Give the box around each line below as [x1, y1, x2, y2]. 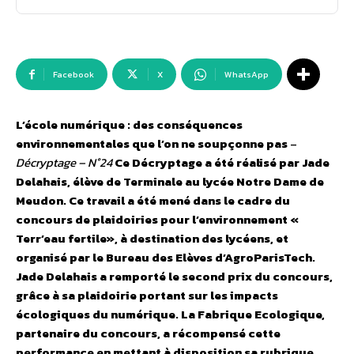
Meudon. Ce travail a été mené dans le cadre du [16, 191, 290, 210]
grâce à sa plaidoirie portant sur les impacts [16, 286, 278, 305]
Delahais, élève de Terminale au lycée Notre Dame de [16, 172, 324, 191]
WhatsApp [224, 68, 269, 81]
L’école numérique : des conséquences [16, 115, 243, 134]
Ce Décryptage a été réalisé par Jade [115, 153, 330, 172]
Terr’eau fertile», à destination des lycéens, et [16, 229, 288, 248]
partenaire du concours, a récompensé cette [16, 324, 281, 343]
